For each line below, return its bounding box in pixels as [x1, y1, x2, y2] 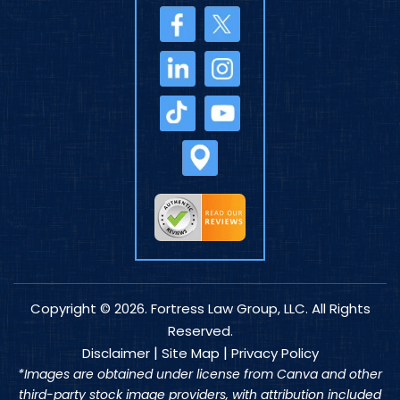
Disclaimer [81, 343, 150, 362]
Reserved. [167, 321, 233, 340]
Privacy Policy [230, 343, 319, 362]
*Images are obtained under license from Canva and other [18, 364, 382, 383]
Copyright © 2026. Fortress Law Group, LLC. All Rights [29, 298, 371, 318]
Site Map [161, 343, 220, 362]
